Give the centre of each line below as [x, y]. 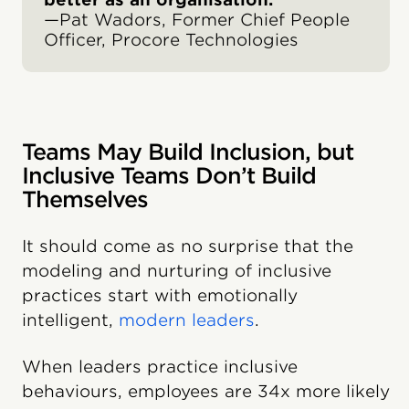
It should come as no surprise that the [188, 246]
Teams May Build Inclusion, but [188, 152]
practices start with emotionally [160, 296]
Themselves [85, 200]
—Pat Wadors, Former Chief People [197, 20]
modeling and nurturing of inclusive [177, 271]
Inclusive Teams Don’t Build [169, 176]
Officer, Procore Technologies [171, 40]
